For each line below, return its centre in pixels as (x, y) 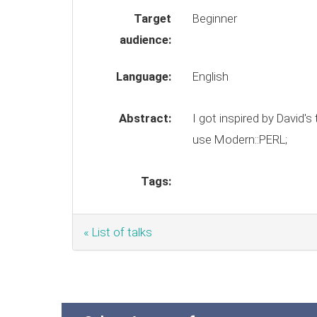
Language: (143, 76)
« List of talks (118, 232)
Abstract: (145, 118)
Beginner (214, 18)
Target (152, 18)
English (212, 76)
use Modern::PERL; (241, 139)
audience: (145, 40)
